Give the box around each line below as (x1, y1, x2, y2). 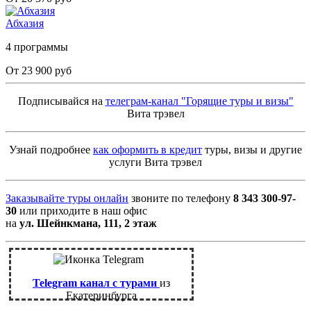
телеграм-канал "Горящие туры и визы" (105, 95, 294, 108)
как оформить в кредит (93, 144, 202, 156)
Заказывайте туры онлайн (6, 192, 128, 205)
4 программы (6, 41, 68, 53)
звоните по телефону (128, 192, 233, 205)
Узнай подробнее (9, 144, 93, 156)
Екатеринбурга (66, 289, 137, 302)
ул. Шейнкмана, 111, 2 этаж (19, 217, 157, 230)
